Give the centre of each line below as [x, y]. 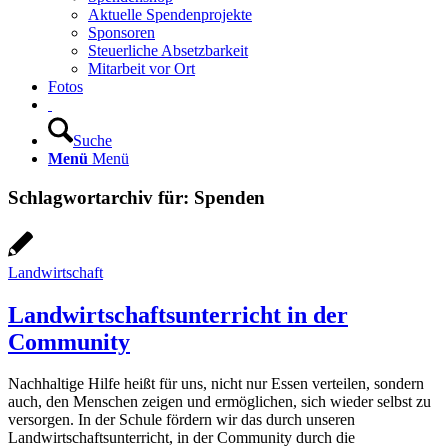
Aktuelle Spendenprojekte [170, 15]
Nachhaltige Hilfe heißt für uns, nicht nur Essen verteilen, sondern [216, 384]
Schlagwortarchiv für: [101, 197]
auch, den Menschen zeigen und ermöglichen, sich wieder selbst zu [219, 402]
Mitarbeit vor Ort [141, 69]
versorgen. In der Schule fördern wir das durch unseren [181, 420]
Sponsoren [121, 33]
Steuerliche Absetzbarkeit [168, 51]
